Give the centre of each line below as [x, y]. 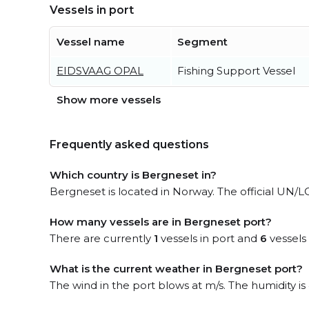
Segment [202, 42]
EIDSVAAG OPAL [100, 71]
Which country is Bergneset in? [133, 175]
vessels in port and [209, 238]
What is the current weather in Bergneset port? [176, 269]
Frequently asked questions [129, 144]
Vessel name [91, 42]
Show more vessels [109, 100]
